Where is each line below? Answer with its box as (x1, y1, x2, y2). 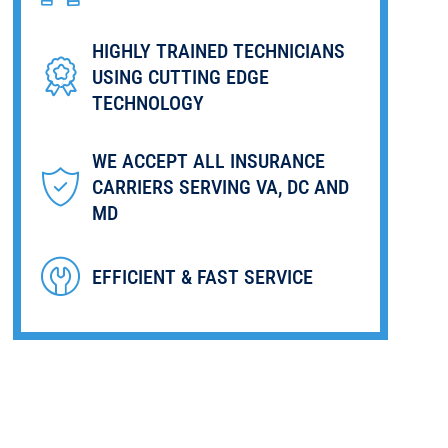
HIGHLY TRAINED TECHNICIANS (91, 39, 345, 64)
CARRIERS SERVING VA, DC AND (91, 174, 349, 199)
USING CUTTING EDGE (91, 65, 269, 90)
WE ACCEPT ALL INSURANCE (91, 148, 325, 173)
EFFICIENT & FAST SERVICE (91, 264, 313, 289)
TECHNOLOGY (91, 91, 204, 116)
